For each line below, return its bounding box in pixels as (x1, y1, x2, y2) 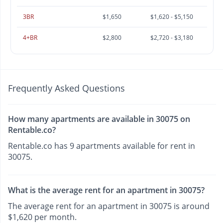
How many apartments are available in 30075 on (8, 113, 190, 125)
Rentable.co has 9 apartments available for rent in (8, 140, 195, 152)
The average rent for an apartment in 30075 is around (8, 200, 210, 212)
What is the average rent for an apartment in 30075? (8, 184, 205, 196)
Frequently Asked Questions (8, 82, 125, 95)
